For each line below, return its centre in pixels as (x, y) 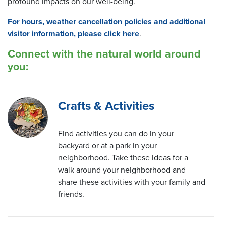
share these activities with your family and (132, 182)
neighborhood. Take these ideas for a (123, 158)
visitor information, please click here (73, 34)
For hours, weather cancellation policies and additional (106, 22)
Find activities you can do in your (116, 134)
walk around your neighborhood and (122, 170)
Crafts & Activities (106, 106)
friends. (71, 194)
